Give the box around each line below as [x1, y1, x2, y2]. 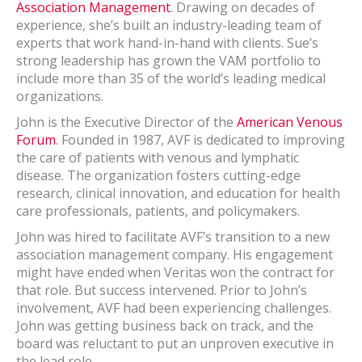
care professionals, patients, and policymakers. [16, 202, 300, 220]
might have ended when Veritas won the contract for [16, 263, 335, 281]
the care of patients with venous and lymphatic [16, 149, 299, 166]
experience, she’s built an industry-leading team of [16, 16, 322, 34]
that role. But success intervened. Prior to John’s [16, 281, 307, 299]
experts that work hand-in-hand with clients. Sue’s [16, 34, 318, 52]
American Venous [237, 113, 343, 131]
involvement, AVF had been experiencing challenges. [16, 299, 331, 317]
